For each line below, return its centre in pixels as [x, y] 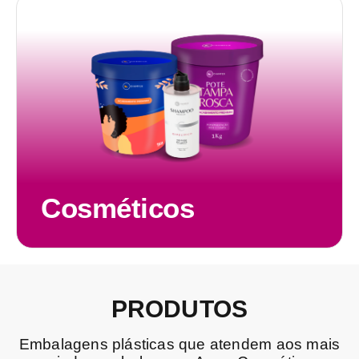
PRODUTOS [179, 309]
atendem [241, 344]
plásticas [143, 344]
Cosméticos [117, 208]
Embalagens [63, 344]
